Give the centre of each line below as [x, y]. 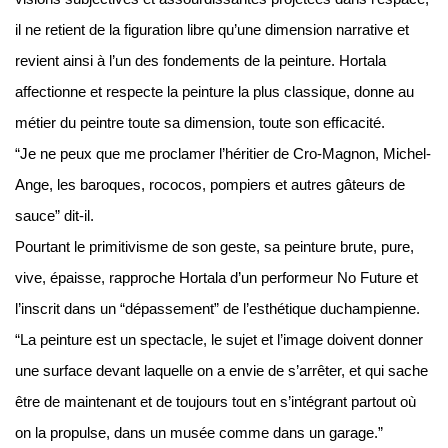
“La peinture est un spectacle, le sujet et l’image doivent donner [219, 340]
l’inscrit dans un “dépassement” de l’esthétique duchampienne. [217, 309]
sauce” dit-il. [54, 216]
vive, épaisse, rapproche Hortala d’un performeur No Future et [216, 278]
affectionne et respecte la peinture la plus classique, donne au [214, 92]
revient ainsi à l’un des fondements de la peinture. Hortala [200, 61]
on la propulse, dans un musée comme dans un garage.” [199, 433]
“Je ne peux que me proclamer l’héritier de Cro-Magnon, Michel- [223, 154]
